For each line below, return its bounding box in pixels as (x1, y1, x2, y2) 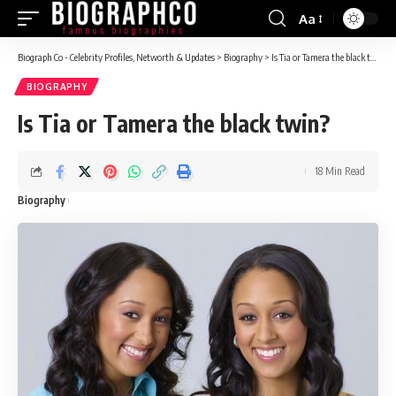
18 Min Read (315, 164, 365, 178)
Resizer (298, 42, 342, 59)
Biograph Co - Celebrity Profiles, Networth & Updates (18, 51, 215, 63)
